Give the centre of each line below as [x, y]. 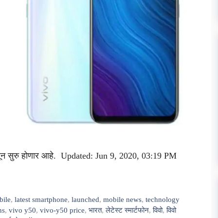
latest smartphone [41, 199]
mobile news [123, 199]
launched [86, 199]
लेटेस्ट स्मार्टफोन [127, 210]
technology [163, 199]
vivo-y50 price [62, 210]
